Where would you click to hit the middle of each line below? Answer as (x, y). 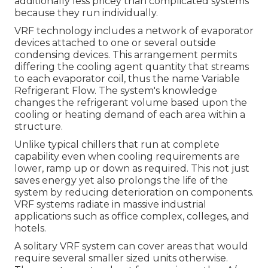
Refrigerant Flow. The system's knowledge (116, 91)
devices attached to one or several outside (115, 43)
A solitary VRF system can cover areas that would (131, 246)
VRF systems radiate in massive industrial (110, 205)
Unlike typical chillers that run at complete (117, 145)
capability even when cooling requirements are (127, 157)
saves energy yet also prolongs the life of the (121, 181)
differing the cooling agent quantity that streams (132, 67)
